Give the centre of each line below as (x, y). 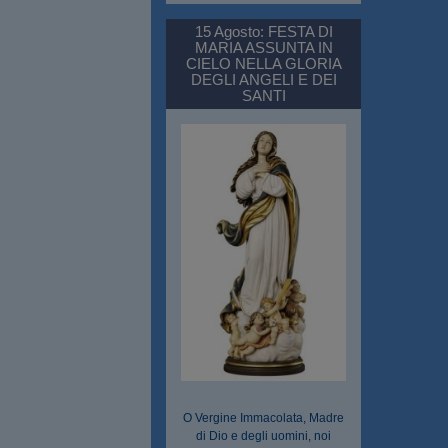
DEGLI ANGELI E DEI (263, 79)
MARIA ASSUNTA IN (263, 47)
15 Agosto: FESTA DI (263, 31)
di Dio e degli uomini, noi (263, 435)
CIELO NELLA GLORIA (263, 63)
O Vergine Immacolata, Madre (263, 417)
